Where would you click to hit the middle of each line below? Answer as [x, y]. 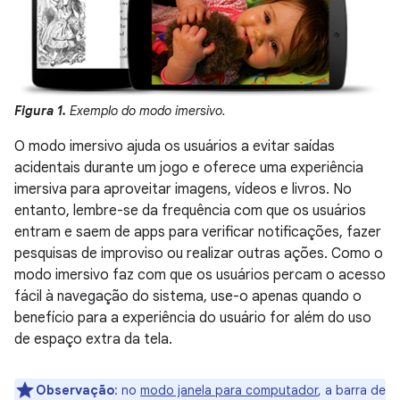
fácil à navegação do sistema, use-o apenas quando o [188, 296]
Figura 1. [40, 110]
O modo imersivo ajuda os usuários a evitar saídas [175, 146]
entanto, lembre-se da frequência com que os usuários [190, 210]
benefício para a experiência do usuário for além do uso [193, 317]
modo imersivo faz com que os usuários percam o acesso [200, 275]
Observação [75, 390]
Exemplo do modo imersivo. [146, 110]
